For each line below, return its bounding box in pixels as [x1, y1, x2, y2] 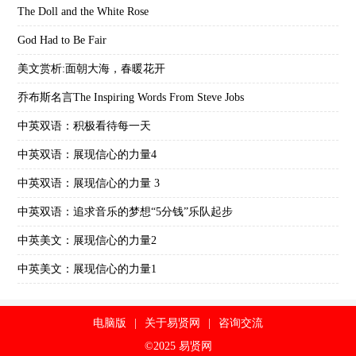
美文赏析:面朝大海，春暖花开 [17, 63, 166, 75]
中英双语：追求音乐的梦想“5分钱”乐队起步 [17, 206, 234, 219]
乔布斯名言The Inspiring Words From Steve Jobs [17, 91, 245, 104]
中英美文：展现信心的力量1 [17, 263, 157, 276]
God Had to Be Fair [17, 34, 107, 47]
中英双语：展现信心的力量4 [17, 149, 157, 161]
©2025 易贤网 [144, 340, 212, 353]
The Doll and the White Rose [17, 6, 149, 18]
